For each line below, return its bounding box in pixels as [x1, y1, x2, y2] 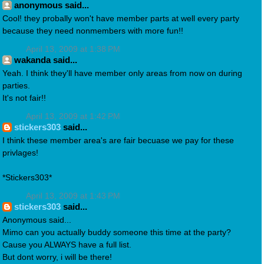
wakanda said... [14, 55, 77, 65]
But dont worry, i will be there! [2, 253, 112, 262]
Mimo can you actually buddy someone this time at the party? [2, 228, 231, 237]
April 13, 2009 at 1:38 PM [26, 45, 120, 54]
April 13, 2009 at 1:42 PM [26, 112, 120, 121]
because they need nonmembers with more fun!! [2, 27, 183, 36]
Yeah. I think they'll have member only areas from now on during [2, 69, 242, 78]
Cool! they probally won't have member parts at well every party [2, 14, 239, 24]
